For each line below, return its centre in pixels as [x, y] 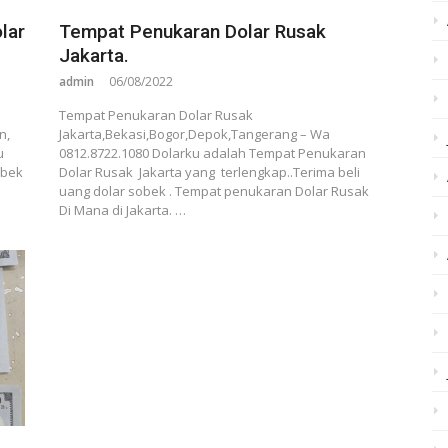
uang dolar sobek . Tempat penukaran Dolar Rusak [213, 190]
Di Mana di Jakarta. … [122, 209]
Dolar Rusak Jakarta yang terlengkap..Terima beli [209, 171]
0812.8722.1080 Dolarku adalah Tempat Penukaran [212, 152]
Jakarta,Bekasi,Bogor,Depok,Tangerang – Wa [194, 133]
